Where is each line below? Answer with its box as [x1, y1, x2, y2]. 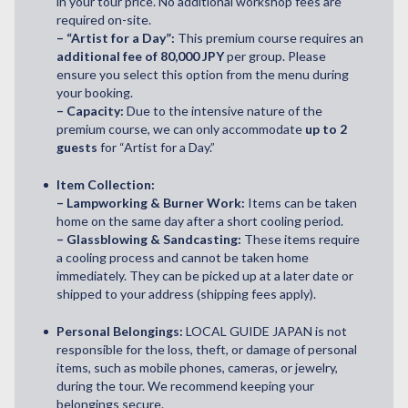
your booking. [56, 84, 133, 100]
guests [56, 138, 97, 155]
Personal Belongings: [56, 322, 186, 339]
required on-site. [56, 11, 151, 27]
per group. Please [224, 47, 326, 64]
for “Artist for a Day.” [97, 138, 215, 155]
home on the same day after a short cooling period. [56, 212, 343, 229]
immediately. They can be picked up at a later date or [56, 267, 353, 283]
